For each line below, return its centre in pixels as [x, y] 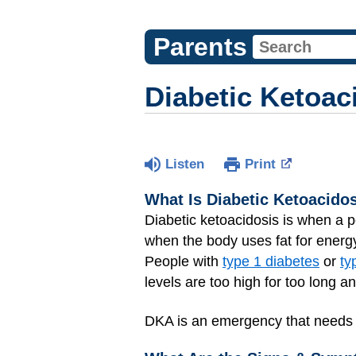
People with [184, 261]
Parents [200, 47]
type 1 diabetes [271, 261]
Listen [185, 164]
